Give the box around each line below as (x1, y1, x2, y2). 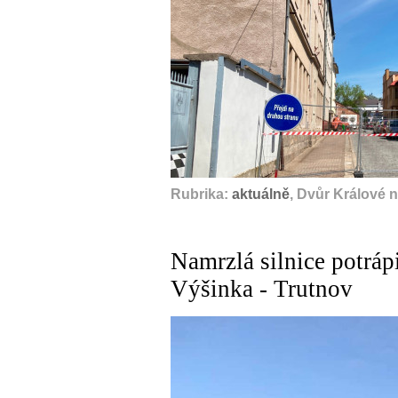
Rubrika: (171, 186, 232, 202)
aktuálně (232, 186, 290, 202)
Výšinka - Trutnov (171, 275, 353, 302)
